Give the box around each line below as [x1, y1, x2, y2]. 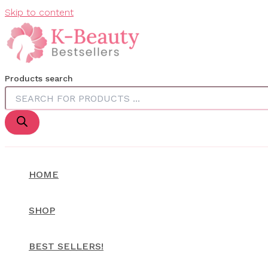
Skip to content [5, 7, 74, 18]
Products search [5, 74, 73, 83]
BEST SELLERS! [29, 240, 103, 252]
